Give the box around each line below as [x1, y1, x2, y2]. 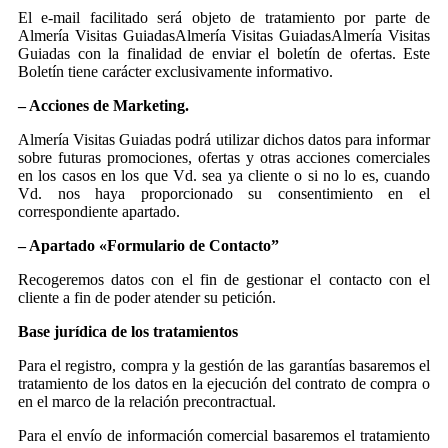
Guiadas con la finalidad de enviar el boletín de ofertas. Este [18, 44, 430, 62]
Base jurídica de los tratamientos [18, 322, 238, 340]
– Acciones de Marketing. [18, 96, 189, 114]
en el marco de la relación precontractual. [18, 392, 276, 410]
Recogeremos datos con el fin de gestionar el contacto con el [18, 270, 430, 288]
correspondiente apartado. [18, 202, 180, 220]
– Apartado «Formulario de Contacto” [18, 236, 279, 254]
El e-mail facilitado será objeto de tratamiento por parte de [18, 8, 430, 26]
